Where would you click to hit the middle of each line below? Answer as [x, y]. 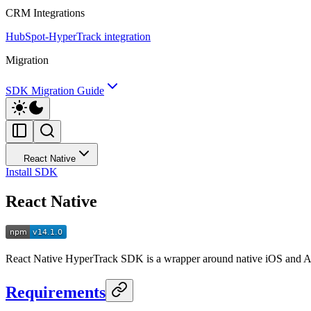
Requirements [56, 292]
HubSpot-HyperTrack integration [78, 36]
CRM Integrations [45, 13]
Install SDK [32, 172]
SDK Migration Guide [55, 91]
